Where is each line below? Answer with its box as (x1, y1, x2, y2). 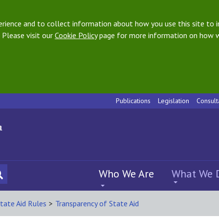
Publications (116, 96, 151, 105)
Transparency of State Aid (55, 198, 139, 208)
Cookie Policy (55, 30, 97, 40)
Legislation (158, 96, 189, 105)
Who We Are (99, 167, 154, 180)
